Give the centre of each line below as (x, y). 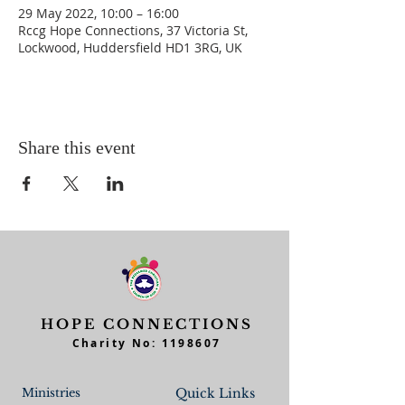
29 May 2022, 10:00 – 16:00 (99, 13)
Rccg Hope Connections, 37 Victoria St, (133, 30)
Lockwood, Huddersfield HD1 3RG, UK (130, 47)
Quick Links (215, 393)
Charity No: (117, 343)
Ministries (51, 393)
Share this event (77, 147)
